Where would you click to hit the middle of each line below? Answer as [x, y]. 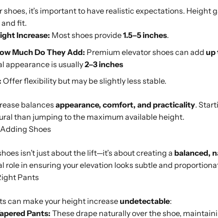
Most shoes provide [87, 35]
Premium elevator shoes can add [145, 52]
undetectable [145, 201]
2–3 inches [104, 64]
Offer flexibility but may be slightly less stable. [84, 81]
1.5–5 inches [145, 35]
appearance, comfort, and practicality [125, 105]
